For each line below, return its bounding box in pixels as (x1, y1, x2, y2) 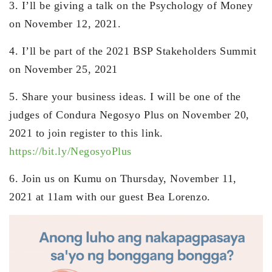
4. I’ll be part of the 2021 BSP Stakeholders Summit (9, 45, 257, 58)
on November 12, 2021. (9, 18, 121, 30)
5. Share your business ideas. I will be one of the (9, 90, 242, 103)
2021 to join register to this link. (9, 127, 163, 140)
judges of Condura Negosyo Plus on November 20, (9, 109, 250, 121)
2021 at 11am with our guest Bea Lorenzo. (9, 191, 211, 203)
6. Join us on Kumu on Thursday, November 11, (9, 172, 237, 185)
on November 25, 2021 (9, 63, 118, 76)
